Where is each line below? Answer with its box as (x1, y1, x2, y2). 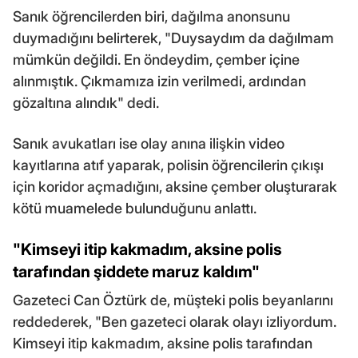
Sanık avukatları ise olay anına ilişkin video (13, 134, 284, 152)
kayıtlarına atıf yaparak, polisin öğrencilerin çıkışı (13, 156, 324, 173)
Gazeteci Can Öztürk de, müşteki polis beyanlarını (13, 291, 333, 308)
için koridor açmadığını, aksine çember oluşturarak (13, 177, 337, 195)
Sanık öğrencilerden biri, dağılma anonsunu (13, 7, 290, 25)
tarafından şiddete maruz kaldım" (13, 261, 260, 281)
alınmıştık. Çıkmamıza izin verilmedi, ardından (13, 72, 306, 89)
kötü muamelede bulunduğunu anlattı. (13, 199, 257, 217)
